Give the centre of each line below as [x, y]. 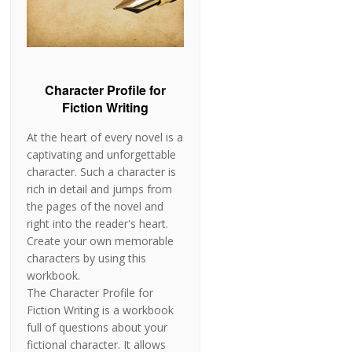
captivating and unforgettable [102, 155]
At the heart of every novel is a [105, 137]
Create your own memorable [101, 241]
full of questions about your [97, 328]
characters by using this [87, 258]
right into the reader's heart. [98, 224]
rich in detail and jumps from [100, 189]
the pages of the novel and [95, 207]
